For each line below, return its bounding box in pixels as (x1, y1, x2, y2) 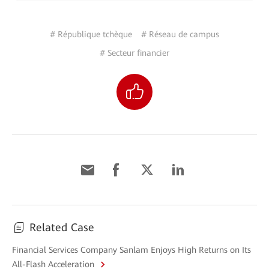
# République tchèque (50, 29, 132, 40)
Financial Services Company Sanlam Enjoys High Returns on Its (12, 245, 251, 255)
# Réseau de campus (141, 29, 219, 40)
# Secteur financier (100, 48, 169, 58)
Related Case (29, 221, 94, 234)
